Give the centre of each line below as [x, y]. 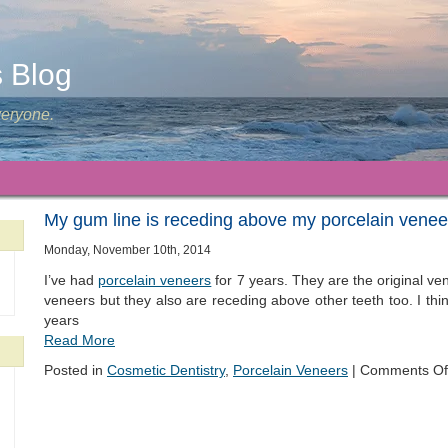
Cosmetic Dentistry [166, 370]
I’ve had [71, 280]
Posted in [75, 370]
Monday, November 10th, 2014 [127, 249]
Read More [79, 340]
